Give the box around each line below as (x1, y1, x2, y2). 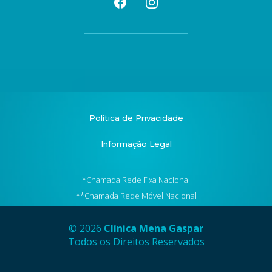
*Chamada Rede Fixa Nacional (82, 174, 190, 185)
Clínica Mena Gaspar (104, 221, 203, 235)
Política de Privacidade (89, 112, 183, 123)
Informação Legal (100, 138, 172, 149)
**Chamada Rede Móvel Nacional (75, 189, 197, 201)
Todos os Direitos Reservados (67, 234, 205, 248)
